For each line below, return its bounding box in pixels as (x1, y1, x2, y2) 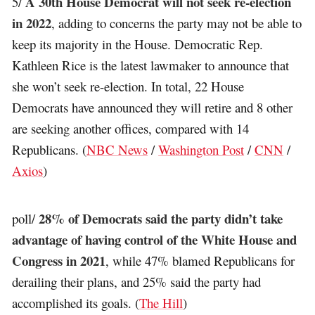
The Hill (139, 293, 184, 311)
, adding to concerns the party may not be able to (51, 13, 302, 32)
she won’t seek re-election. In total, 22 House (12, 77, 245, 95)
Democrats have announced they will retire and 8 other (12, 98, 293, 116)
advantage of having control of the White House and (12, 229, 297, 249)
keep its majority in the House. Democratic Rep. (12, 34, 264, 53)
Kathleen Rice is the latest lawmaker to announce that (12, 56, 290, 74)
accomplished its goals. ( (12, 293, 140, 311)
